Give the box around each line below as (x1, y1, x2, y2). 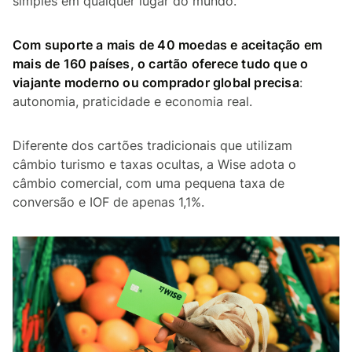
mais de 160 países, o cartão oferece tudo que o (13, 56, 309, 71)
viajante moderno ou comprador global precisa (13, 75, 299, 90)
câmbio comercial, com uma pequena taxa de (13, 175, 284, 191)
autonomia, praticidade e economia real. (13, 93, 252, 109)
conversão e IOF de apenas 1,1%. (13, 194, 204, 210)
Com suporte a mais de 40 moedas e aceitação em (13, 37, 323, 53)
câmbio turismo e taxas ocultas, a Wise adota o (13, 156, 296, 172)
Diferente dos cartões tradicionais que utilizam (13, 137, 292, 153)
